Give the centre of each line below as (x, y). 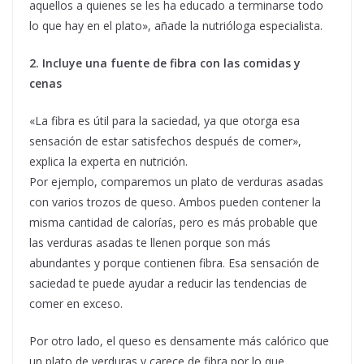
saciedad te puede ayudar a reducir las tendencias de (168, 284)
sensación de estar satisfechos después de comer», (165, 141)
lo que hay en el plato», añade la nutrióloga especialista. (176, 26)
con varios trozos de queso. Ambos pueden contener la (175, 202)
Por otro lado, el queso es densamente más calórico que (179, 341)
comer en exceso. (76, 304)
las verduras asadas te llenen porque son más (150, 243)
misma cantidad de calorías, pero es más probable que (173, 223)
